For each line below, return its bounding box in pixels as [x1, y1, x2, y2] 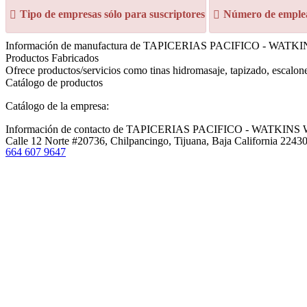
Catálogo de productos [5, 77, 103, 88]
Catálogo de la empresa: [5, 100, 109, 112]
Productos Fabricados [5, 52, 99, 64]
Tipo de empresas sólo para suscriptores [20, 8, 205, 20]
